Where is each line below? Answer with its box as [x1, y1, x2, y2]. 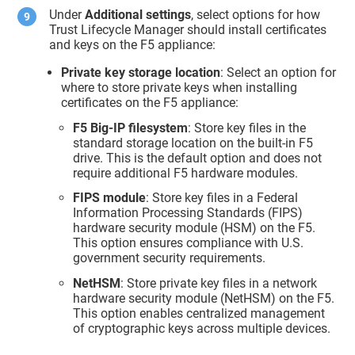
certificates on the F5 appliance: [61, 94, 239, 110]
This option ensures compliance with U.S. [73, 235, 304, 251]
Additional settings [85, 6, 192, 22]
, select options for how [191, 6, 321, 22]
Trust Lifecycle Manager [49, 21, 185, 37]
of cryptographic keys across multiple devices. [73, 321, 331, 337]
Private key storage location [61, 64, 221, 80]
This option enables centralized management [73, 306, 326, 322]
